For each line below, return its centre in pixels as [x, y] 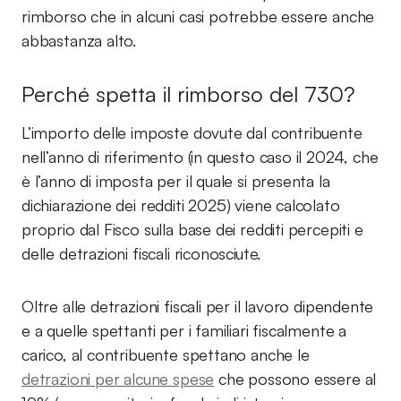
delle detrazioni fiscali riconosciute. [141, 253]
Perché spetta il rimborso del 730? [188, 94]
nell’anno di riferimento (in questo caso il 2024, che [200, 157]
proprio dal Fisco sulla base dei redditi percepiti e [192, 229]
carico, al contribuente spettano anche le [166, 354]
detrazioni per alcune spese [118, 379]
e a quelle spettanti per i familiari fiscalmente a [184, 330]
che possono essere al [295, 379]
